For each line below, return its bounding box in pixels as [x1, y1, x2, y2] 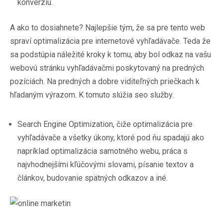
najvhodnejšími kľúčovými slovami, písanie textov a [17, 160, 194, 169]
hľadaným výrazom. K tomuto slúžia [10, 90, 134, 100]
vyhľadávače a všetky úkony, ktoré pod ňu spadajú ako [17, 133, 204, 142]
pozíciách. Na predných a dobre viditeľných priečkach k [10, 77, 200, 86]
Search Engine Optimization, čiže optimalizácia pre [17, 119, 193, 129]
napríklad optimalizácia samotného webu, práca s [17, 146, 188, 156]
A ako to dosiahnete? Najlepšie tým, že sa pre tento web [10, 23, 205, 32]
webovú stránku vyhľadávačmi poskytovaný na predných [10, 63, 204, 73]
